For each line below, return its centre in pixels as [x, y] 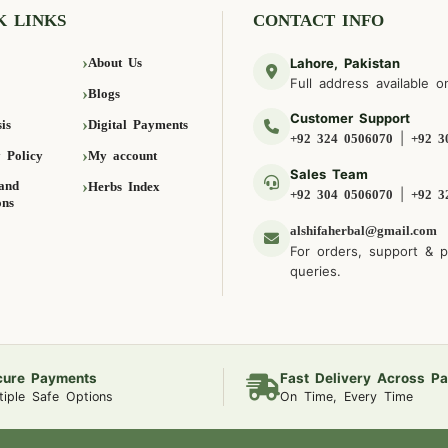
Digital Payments [138, 124]
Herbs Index [124, 186]
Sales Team [329, 174]
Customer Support [350, 118]
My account [123, 155]
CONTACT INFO [319, 21]
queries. [316, 271]
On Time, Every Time [346, 397]
